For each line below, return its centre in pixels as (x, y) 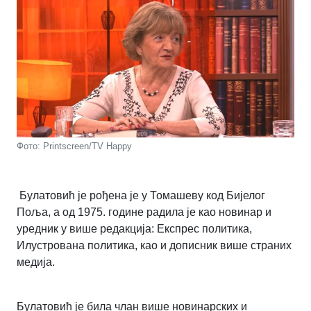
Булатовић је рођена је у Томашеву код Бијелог (141, 196)
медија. (36, 262)
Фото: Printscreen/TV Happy (74, 146)
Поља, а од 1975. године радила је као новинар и (144, 212)
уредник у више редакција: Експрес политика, (134, 229)
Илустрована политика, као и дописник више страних (154, 246)
